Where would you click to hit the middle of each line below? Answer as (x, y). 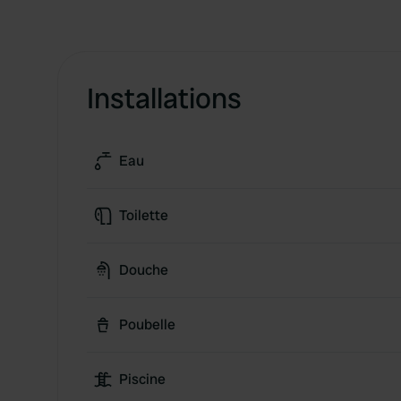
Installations (164, 98)
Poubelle (147, 324)
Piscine (142, 379)
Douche (144, 270)
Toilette (144, 215)
